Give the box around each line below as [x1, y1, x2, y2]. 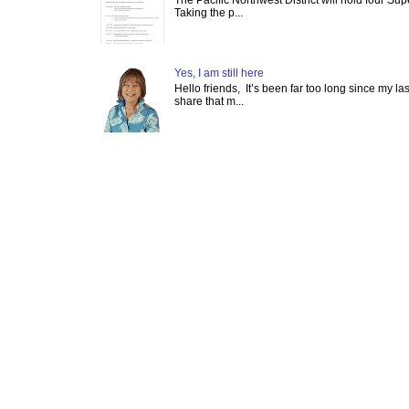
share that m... [173, 94, 244, 108]
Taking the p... [173, 5, 243, 19]
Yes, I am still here [173, 67, 264, 80]
